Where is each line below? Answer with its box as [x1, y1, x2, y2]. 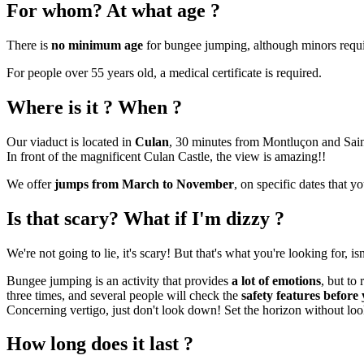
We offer [6, 176, 51, 191]
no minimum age [51, 37, 143, 52]
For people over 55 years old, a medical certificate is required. [6, 65, 322, 80]
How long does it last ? [6, 333, 193, 355]
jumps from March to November [51, 176, 234, 191]
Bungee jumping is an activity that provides [6, 273, 232, 288]
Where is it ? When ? [6, 96, 182, 118]
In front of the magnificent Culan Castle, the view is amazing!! [6, 149, 326, 163]
